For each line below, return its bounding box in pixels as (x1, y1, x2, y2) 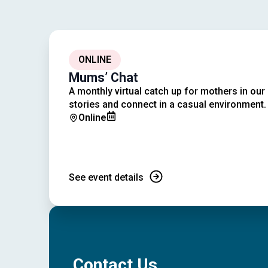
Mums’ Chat (69, 70, 138, 86)
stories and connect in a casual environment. (69, 99, 266, 111)
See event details (69, 172, 144, 184)
